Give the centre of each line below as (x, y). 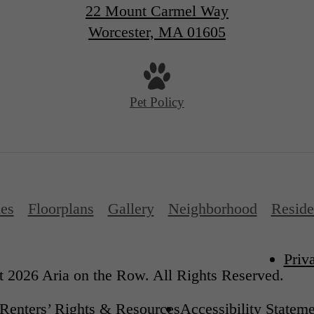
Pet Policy (157, 102)
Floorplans (61, 208)
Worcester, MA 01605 (157, 32)
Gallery (131, 208)
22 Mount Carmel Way (157, 11)
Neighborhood (212, 208)
